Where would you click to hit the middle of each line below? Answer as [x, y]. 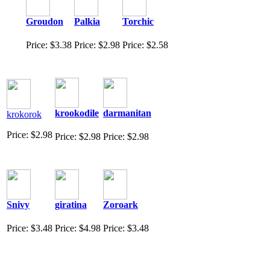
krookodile [77, 113]
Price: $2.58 [145, 45]
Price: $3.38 [49, 45]
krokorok [24, 114]
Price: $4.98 [78, 228]
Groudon [45, 21]
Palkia [87, 21]
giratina [71, 204]
